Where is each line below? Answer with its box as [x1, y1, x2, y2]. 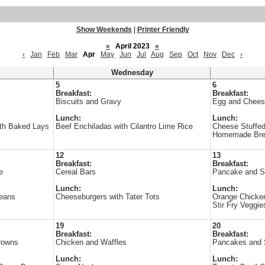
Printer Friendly [137, 25, 189, 34]
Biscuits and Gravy [56, 98, 121, 106]
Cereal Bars [56, 168, 96, 176]
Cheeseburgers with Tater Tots [56, 193, 160, 201]
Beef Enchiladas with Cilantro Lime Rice [56, 122, 193, 131]
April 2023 [112, 42, 153, 50]
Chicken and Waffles [56, 238, 127, 247]
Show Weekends [76, 25, 132, 34]
